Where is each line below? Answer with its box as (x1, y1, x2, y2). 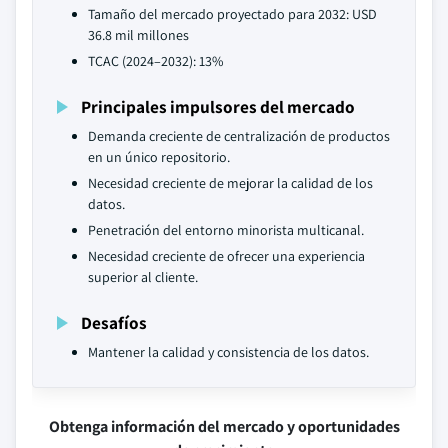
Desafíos (81, 311, 147, 334)
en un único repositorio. (88, 148, 230, 166)
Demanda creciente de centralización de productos (88, 127, 390, 145)
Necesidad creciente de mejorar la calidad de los (88, 174, 373, 192)
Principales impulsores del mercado (81, 95, 355, 118)
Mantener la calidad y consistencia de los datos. (88, 343, 369, 361)
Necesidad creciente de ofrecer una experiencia (88, 247, 365, 265)
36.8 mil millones (88, 26, 189, 44)
